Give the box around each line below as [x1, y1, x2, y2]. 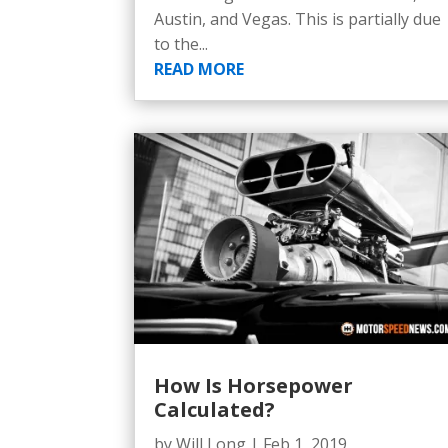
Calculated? [154, 395, 276, 423]
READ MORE [154, 57, 245, 80]
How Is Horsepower [154, 371, 354, 399]
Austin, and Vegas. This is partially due [154, 7, 442, 30]
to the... [154, 32, 209, 55]
